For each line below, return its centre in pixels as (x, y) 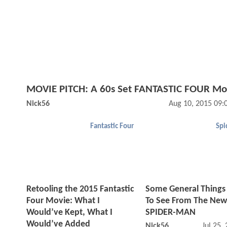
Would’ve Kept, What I (69, 213)
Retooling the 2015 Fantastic (80, 190)
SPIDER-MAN (171, 213)
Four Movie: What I (63, 201)
